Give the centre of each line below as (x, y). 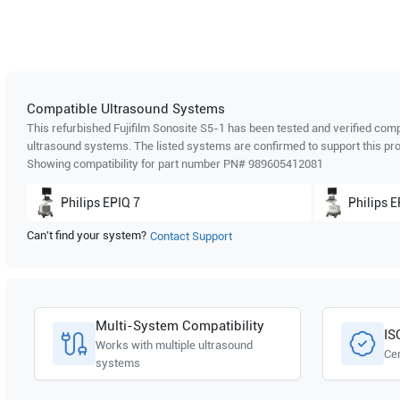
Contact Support (191, 236)
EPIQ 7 (121, 202)
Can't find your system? (87, 236)
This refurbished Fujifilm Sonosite (113, 128)
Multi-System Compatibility (180, 326)
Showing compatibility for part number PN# (137, 164)
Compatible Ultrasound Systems (126, 109)
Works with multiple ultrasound (174, 345)
